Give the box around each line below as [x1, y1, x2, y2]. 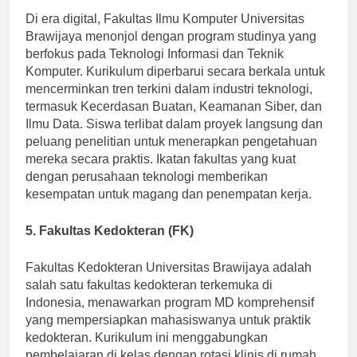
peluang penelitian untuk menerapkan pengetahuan [25, 149, 317, 163]
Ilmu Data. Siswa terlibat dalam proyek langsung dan [25, 131, 323, 146]
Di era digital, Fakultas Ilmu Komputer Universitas [25, 26, 304, 41]
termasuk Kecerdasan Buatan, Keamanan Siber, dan [25, 114, 322, 128]
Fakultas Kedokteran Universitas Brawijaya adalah [25, 275, 312, 289]
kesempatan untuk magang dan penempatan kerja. [25, 202, 312, 216]
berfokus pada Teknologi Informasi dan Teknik [25, 61, 284, 76]
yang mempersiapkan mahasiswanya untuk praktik [25, 328, 311, 342]
